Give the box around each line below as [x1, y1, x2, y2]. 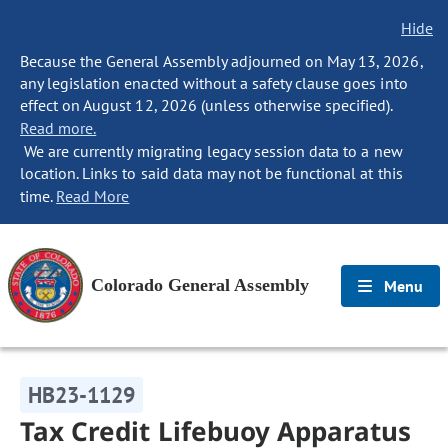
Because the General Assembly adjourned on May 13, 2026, [20, 51, 423, 71]
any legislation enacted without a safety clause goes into [20, 73, 408, 93]
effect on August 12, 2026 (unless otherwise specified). [20, 95, 393, 115]
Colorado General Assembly [91, 275, 309, 295]
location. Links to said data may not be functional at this [20, 163, 403, 183]
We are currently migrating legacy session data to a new [20, 141, 403, 161]
